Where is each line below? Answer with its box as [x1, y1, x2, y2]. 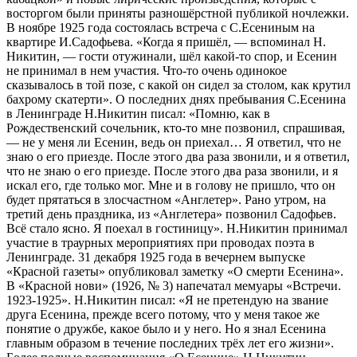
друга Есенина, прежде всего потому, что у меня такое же [6, 307, 320, 321]
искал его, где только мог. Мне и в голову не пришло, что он [6, 178, 335, 192]
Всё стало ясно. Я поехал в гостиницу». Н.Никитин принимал [6, 221, 347, 235]
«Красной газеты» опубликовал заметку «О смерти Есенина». [6, 264, 343, 278]
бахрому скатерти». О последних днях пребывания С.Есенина [6, 92, 346, 106]
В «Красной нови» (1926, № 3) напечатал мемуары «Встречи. [6, 278, 341, 292]
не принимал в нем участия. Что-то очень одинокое [6, 63, 287, 77]
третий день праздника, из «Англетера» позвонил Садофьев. [6, 206, 336, 221]
